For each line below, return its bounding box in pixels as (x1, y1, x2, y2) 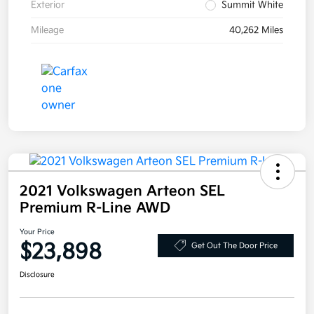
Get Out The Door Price (191, 240, 278, 250)
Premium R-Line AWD (20, 200, 170, 217)
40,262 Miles (229, 25, 283, 36)
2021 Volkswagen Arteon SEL (20, 183, 225, 200)
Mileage (31, 25, 64, 36)
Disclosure (20, 271, 55, 280)
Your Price (20, 228, 55, 237)
